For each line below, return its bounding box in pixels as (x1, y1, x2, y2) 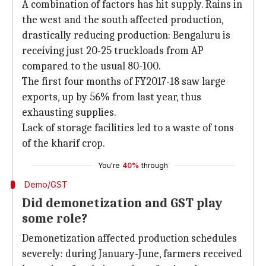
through (141, 161, 168, 170)
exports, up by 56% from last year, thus (22, 91, 201, 103)
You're (98, 161, 120, 170)
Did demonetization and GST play (22, 195, 222, 211)
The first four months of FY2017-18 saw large (22, 75, 226, 88)
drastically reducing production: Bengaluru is (22, 29, 230, 42)
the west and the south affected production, (22, 14, 223, 26)
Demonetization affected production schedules (22, 232, 237, 245)
